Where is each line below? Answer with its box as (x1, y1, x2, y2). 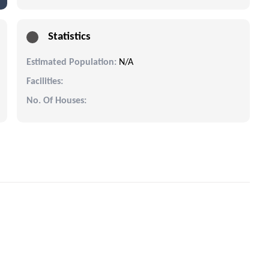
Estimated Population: (26, 57, 116, 67)
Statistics (48, 31, 91, 43)
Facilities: (26, 76, 63, 86)
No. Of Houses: (26, 95, 86, 106)
